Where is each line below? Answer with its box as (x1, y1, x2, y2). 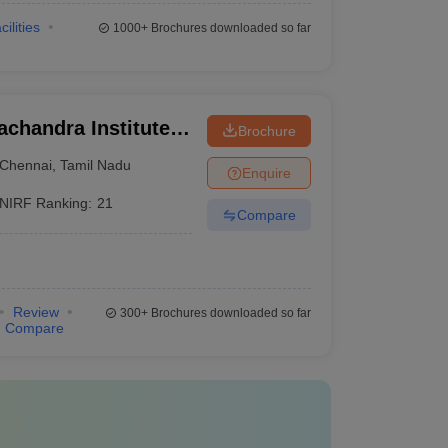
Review (12, 304, 59, 320)
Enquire (241, 164, 291, 181)
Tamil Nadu (60, 156, 132, 173)
